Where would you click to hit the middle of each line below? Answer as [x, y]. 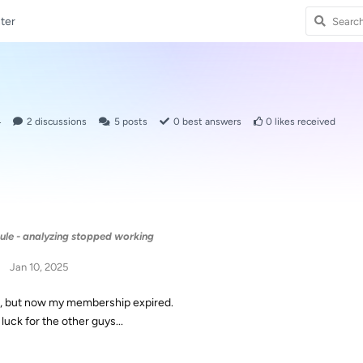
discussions [60, 122]
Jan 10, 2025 [38, 267]
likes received [304, 122]
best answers [211, 122]
